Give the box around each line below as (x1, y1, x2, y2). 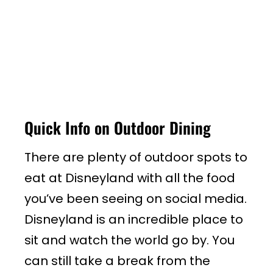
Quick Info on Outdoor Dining (24, 116, 211, 140)
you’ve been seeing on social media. (24, 190, 247, 208)
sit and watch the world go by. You (24, 232, 235, 249)
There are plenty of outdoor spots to (24, 149, 247, 166)
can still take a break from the (24, 252, 210, 270)
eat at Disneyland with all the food (24, 169, 235, 187)
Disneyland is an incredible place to (24, 211, 243, 229)
